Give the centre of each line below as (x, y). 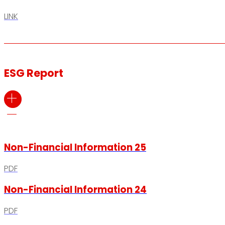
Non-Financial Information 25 (75, 148)
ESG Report (34, 73)
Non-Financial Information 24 (75, 189)
